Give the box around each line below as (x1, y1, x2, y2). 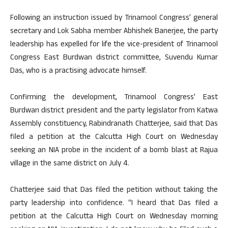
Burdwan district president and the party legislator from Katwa (10, 105, 218, 118)
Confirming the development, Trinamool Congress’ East (10, 92, 218, 105)
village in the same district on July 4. (10, 158, 129, 171)
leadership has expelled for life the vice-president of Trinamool (10, 39, 218, 52)
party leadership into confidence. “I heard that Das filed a (10, 197, 218, 211)
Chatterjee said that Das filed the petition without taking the (10, 184, 218, 197)
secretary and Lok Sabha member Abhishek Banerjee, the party (10, 25, 218, 39)
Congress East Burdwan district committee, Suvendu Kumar (10, 52, 218, 65)
